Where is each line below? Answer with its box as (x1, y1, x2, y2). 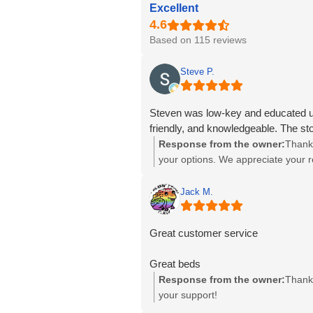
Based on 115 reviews (150, 35, 247, 46)
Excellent (150, 2, 198, 15)
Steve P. (180, 66, 214, 78)
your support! (159, 289, 217, 301)
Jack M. (180, 187, 213, 198)
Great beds (150, 258, 201, 270)
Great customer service (150, 227, 258, 240)
